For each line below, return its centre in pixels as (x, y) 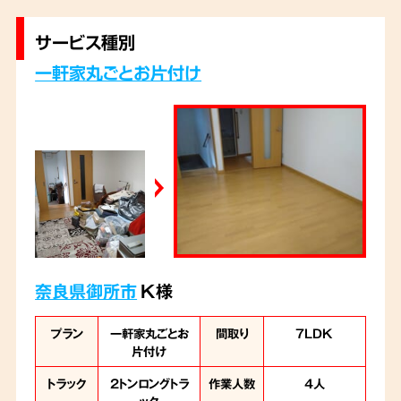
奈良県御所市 (86, 290)
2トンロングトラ (149, 383)
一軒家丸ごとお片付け (119, 72)
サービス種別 (85, 43)
